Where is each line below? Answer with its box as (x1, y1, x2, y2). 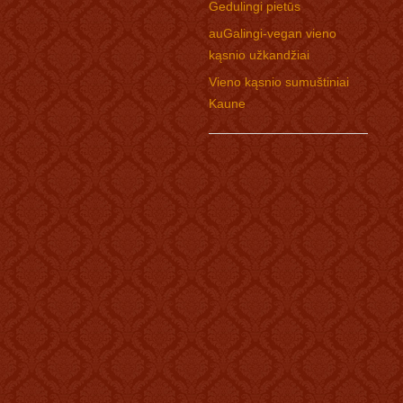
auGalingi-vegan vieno (208, 26, 336, 40)
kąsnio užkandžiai (208, 48, 309, 62)
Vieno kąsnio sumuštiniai (208, 75, 349, 89)
